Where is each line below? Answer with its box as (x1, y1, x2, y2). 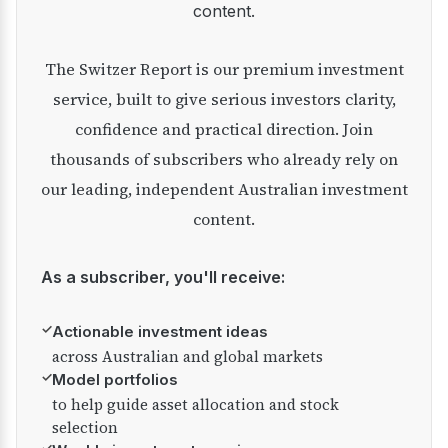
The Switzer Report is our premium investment (44, 58, 56, 80)
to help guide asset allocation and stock (52, 394, 339, 415)
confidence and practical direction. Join (75, 118, 373, 140)
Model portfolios (52, 370, 178, 389)
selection (52, 417, 118, 438)
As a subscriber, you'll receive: (53, 267, 285, 287)
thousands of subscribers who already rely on (50, 148, 398, 170)
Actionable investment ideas (52, 322, 268, 341)
